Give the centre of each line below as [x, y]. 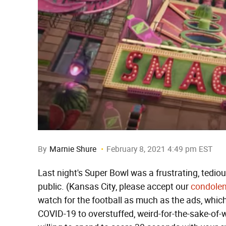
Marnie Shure [73, 149]
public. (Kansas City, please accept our [114, 187]
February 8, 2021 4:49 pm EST [159, 149]
